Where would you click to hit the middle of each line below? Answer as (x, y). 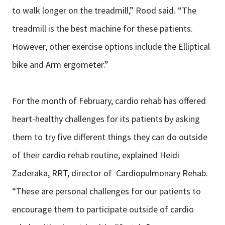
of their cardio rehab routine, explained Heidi (96, 155)
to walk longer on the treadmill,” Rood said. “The (104, 11)
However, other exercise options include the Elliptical (111, 47)
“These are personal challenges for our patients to (106, 191)
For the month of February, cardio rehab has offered (109, 101)
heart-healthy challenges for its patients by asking (106, 119)
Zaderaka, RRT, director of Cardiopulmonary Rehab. (110, 173)
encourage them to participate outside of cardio (103, 209)
